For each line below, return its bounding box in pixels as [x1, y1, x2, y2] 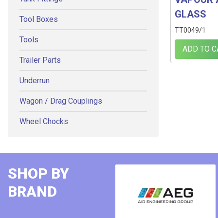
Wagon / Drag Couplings [19, 96, 102, 106]
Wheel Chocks [19, 117, 68, 126]
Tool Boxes [19, 15, 58, 24]
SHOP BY [8, 165, 69, 182]
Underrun [19, 76, 50, 85]
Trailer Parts [19, 55, 61, 65]
